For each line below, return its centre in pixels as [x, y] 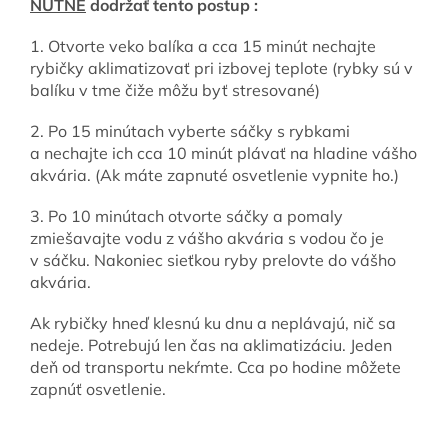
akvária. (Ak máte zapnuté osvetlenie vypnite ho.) [214, 175]
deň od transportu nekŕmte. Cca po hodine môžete [215, 367]
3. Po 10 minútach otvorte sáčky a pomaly [186, 216]
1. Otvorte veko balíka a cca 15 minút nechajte [203, 46]
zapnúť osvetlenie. [98, 389]
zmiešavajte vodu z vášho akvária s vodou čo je [207, 238]
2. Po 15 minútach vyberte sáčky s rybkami [190, 131]
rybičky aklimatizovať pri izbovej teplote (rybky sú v [221, 68]
